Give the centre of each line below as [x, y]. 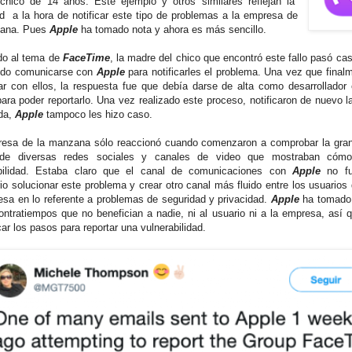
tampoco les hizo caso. [99, 115]
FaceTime [86, 58]
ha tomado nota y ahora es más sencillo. [172, 30]
